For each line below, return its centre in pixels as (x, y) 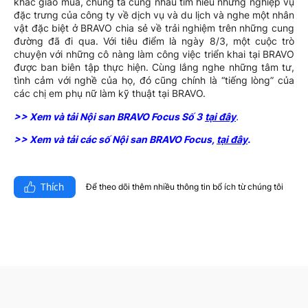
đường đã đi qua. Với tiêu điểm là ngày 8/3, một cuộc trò (154, 41)
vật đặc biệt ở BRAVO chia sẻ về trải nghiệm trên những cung (154, 28)
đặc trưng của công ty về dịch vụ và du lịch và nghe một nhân (154, 15)
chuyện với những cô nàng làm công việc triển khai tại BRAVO (154, 54)
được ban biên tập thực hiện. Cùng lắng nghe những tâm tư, (154, 67)
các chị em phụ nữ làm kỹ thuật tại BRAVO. (110, 93)
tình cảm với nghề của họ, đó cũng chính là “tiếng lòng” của (154, 80)
